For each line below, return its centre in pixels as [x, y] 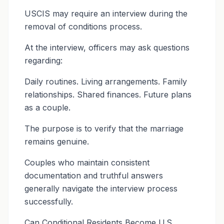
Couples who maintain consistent [87, 162]
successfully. [49, 201]
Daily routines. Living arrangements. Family [106, 81]
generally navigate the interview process [101, 188]
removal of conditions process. [83, 26]
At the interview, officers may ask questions [107, 47]
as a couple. [47, 107]
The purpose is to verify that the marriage [104, 128]
